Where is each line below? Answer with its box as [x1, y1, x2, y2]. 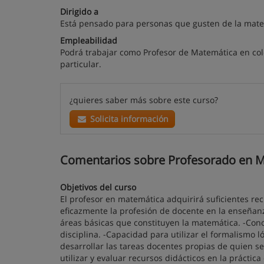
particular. [60, 58, 101, 70]
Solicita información [87, 113, 169, 124]
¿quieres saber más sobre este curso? [70, 94, 218, 105]
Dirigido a [60, 6, 98, 17]
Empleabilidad [60, 35, 117, 46]
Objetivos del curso [60, 181, 136, 193]
